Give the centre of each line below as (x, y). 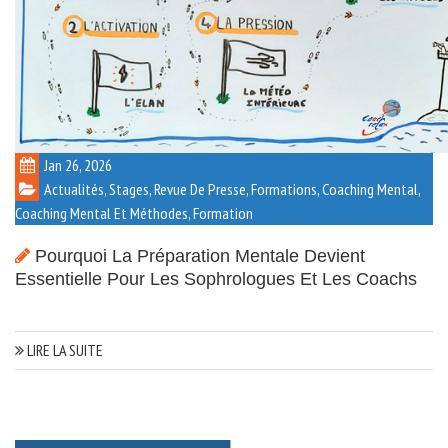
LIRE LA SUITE (63, 349)
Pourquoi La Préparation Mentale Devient (200, 255)
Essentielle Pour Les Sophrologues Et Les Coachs (216, 278)
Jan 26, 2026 (78, 164)
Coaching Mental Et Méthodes (101, 212)
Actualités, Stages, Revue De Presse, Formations (180, 188)
